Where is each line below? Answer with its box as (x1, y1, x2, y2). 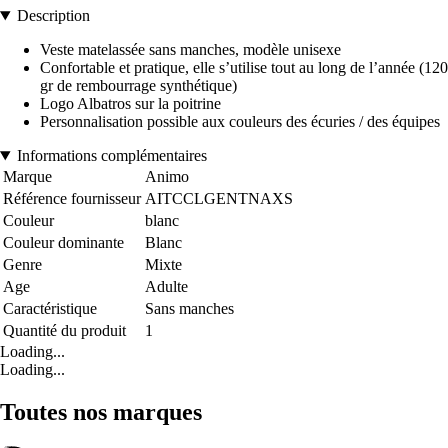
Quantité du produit (3, 322, 126, 340)
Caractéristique (3, 300, 97, 318)
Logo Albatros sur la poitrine (40, 95, 221, 113)
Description (16, 7, 90, 25)
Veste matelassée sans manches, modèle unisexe (40, 41, 341, 59)
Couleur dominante (3, 234, 124, 252)
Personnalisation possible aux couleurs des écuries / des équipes (40, 113, 440, 131)
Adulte (145, 278, 188, 296)
